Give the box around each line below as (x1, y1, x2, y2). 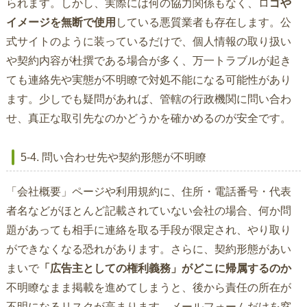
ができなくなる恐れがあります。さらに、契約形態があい (5, 243, 291, 256)
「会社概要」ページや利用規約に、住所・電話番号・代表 (5, 186, 291, 198)
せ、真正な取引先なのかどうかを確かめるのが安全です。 (5, 112, 291, 125)
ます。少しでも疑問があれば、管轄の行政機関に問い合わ (5, 93, 291, 106)
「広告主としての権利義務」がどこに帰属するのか (38, 262, 291, 275)
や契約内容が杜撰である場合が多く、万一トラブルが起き (5, 55, 291, 67)
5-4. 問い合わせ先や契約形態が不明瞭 (20, 151, 206, 164)
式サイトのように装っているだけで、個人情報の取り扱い (5, 36, 291, 48)
